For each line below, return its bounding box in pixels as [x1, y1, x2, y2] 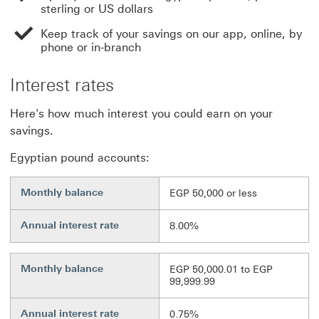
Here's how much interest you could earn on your [10, 107, 273, 120]
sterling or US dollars [41, 2, 153, 16]
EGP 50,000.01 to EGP [169, 263, 273, 276]
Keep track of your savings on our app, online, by [41, 27, 302, 41]
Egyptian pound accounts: [10, 151, 150, 164]
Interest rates [10, 74, 114, 95]
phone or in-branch [41, 41, 141, 54]
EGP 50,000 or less [169, 187, 257, 199]
